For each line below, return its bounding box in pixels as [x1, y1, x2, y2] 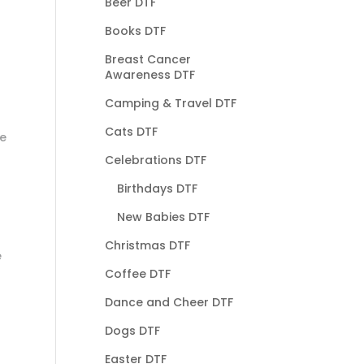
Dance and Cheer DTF [104, 293, 233, 310]
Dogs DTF [104, 322, 160, 339]
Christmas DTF [104, 236, 190, 253]
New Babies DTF [116, 208, 210, 225]
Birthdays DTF [116, 180, 197, 197]
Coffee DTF [104, 265, 171, 282]
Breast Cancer [104, 50, 191, 67]
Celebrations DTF [104, 151, 206, 168]
